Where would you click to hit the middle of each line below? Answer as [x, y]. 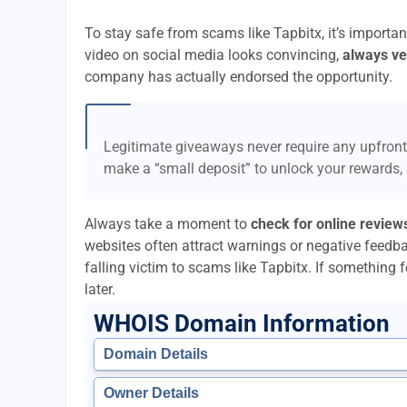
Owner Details [151, 393]
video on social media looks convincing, [213, 55]
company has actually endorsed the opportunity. [238, 77]
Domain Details [156, 354]
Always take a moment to [168, 224]
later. [100, 289]
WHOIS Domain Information [242, 323]
